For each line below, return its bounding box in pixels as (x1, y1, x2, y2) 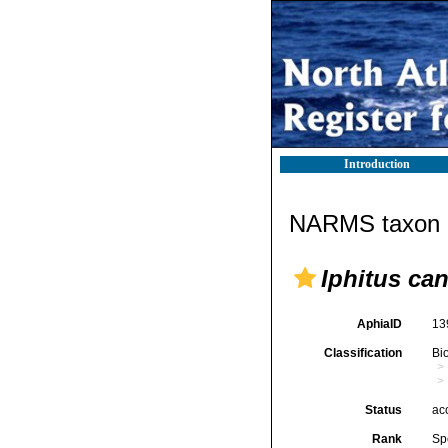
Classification (323, 346, 402, 360)
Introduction (344, 157, 410, 171)
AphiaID (356, 317, 402, 331)
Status (364, 403, 402, 417)
